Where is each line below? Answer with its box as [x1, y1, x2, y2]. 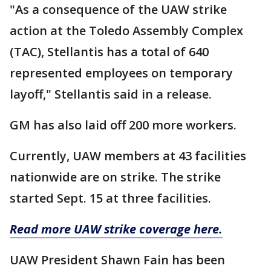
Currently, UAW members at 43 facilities [10, 148, 246, 164]
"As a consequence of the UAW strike [10, 1, 227, 18]
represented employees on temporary [10, 65, 233, 81]
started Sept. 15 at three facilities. [10, 190, 214, 206]
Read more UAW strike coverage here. [10, 221, 223, 237]
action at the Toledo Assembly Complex [10, 22, 243, 39]
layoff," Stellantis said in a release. [10, 86, 212, 102]
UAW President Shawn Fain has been [10, 252, 225, 268]
